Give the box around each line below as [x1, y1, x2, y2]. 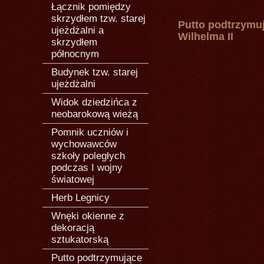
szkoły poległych [51, 150, 125, 161]
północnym [51, 48, 99, 60]
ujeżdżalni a [51, 25, 104, 36]
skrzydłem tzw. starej [51, 13, 146, 24]
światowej [51, 174, 94, 185]
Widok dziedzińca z [51, 97, 137, 108]
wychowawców [51, 138, 117, 150]
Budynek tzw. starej [51, 67, 138, 78]
